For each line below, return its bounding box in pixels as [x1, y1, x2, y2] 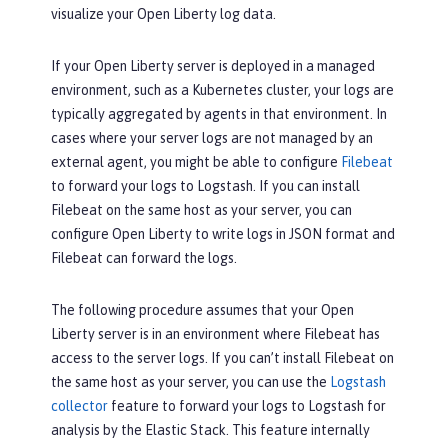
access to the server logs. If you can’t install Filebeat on [51, 350, 394, 366]
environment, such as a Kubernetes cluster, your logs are [51, 82, 394, 98]
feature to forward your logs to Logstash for [108, 398, 386, 414]
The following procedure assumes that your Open [51, 302, 354, 318]
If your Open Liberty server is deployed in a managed [51, 58, 375, 74]
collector [51, 398, 108, 414]
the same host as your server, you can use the [51, 374, 330, 390]
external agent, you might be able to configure [51, 154, 341, 170]
